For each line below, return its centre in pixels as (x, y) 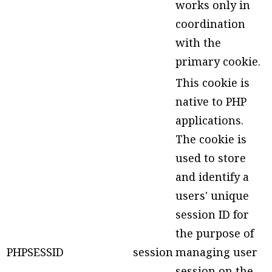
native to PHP (211, 102)
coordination (210, 24)
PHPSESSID (35, 252)
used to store (211, 158)
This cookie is (212, 83)
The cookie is (211, 139)
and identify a (212, 177)
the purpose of (215, 233)
